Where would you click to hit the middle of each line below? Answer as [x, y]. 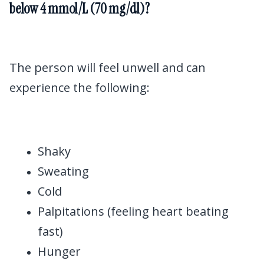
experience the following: [80, 87]
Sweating [63, 171]
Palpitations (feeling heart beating [133, 211]
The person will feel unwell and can [108, 67]
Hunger [59, 251]
